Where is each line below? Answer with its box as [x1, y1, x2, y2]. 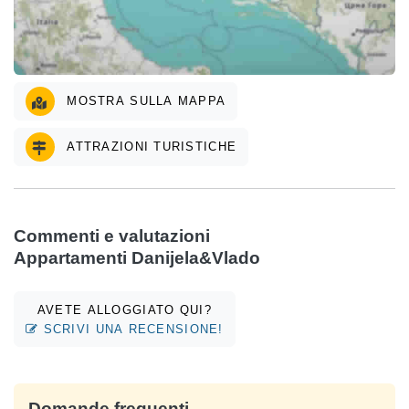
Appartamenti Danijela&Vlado [14, 248, 260, 268]
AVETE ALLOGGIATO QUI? [37, 302, 212, 317]
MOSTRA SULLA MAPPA [62, 94, 226, 109]
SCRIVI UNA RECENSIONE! [38, 321, 224, 336]
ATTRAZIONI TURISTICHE [62, 140, 237, 154]
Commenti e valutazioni [14, 226, 210, 246]
